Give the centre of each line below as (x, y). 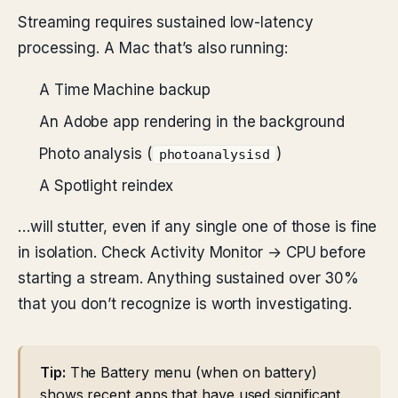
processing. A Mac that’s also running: (153, 48)
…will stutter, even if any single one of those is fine (198, 227)
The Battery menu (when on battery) (191, 372)
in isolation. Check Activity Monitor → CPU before (192, 252)
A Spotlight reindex (107, 186)
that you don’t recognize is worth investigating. (185, 304)
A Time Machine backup (125, 90)
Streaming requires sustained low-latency (166, 22)
